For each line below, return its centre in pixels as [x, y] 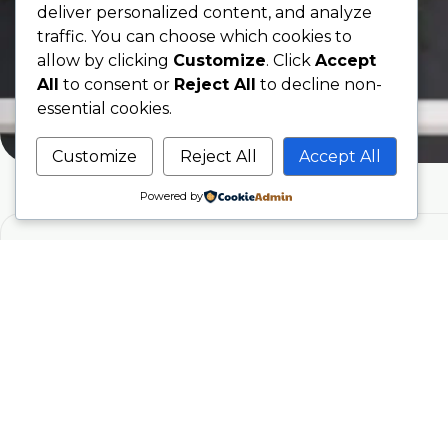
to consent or [116, 84]
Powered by [172, 196]
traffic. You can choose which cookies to [194, 36]
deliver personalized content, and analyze [204, 12]
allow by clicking [105, 60]
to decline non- [319, 84]
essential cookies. [104, 108]
